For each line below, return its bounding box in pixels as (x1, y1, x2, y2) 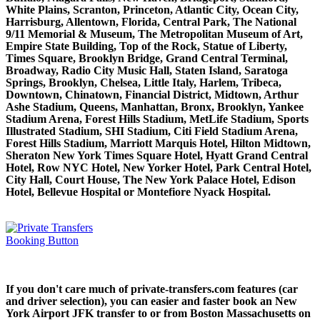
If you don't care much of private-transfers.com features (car (6, 282, 298, 295)
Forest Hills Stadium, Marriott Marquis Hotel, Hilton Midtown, (6, 136, 311, 149)
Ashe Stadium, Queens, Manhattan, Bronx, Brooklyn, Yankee (6, 100, 304, 113)
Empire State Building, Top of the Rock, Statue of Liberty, (6, 39, 287, 52)
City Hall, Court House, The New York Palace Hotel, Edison (6, 173, 296, 186)
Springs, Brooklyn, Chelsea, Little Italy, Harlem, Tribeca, (6, 76, 281, 89)
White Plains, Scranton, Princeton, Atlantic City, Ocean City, (6, 3, 299, 16)
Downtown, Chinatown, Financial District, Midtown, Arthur (6, 88, 299, 101)
